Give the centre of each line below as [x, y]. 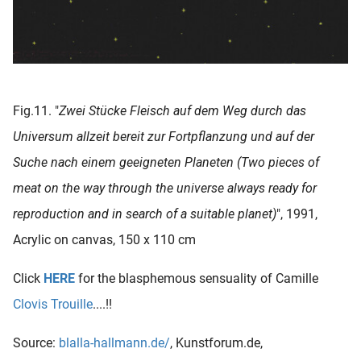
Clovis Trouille [53, 304]
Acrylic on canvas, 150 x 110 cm [104, 239]
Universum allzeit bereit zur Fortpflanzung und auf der [164, 136]
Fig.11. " [36, 110]
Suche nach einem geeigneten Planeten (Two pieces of [166, 162]
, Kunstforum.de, [216, 342]
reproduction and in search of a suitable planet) [145, 214]
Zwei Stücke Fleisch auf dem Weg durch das [183, 110]
